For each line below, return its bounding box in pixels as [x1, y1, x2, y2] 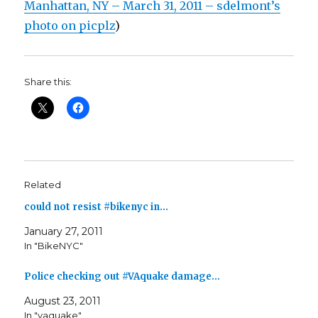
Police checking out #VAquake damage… [24, 270, 221, 283]
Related [24, 178, 62, 190]
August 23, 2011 [24, 295, 102, 308]
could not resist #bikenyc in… [24, 200, 169, 213]
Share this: [24, 75, 72, 87]
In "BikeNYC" [24, 239, 84, 251]
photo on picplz [24, 18, 116, 33]
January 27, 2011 [24, 224, 104, 238]
